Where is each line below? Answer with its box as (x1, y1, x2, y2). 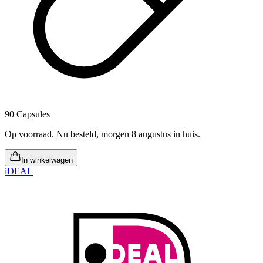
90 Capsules (5, 109, 50, 119)
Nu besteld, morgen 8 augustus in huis (56, 129, 198, 139)
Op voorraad (5, 129, 52, 139)
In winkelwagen (21, 155, 73, 164)
